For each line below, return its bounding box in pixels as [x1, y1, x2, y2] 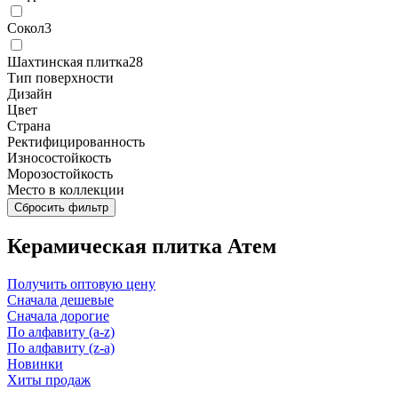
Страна [7, 118, 51, 133]
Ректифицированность [7, 134, 145, 149]
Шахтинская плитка [7, 54, 129, 69]
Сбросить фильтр [14, 201, 108, 214]
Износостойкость [7, 150, 111, 165]
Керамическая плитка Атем [7, 234, 276, 258]
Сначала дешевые [7, 291, 114, 307]
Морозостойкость [7, 166, 113, 181]
